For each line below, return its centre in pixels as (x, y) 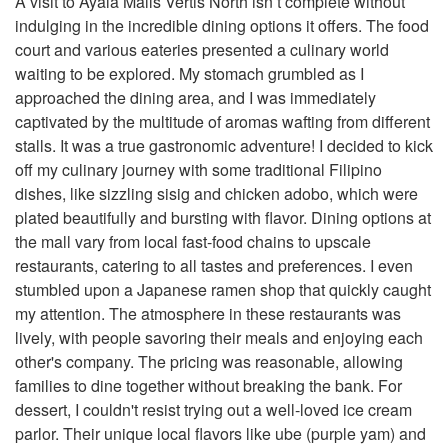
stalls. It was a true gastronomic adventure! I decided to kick (224, 145)
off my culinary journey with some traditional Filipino (198, 169)
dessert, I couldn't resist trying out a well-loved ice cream (213, 409)
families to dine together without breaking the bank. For (208, 385)
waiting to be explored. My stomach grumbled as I (189, 73)
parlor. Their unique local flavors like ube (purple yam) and (220, 433)
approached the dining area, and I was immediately (195, 97)
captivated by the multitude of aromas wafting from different (222, 121)
